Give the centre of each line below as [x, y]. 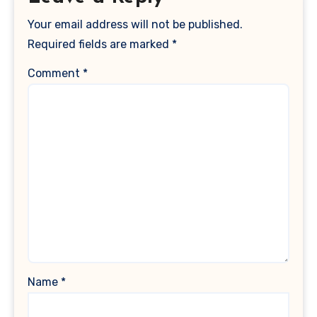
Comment [56, 73]
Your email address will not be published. [136, 25]
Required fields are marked [100, 45]
